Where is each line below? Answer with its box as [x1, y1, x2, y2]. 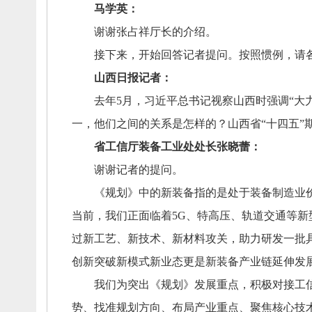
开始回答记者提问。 [138, 49, 239, 61]
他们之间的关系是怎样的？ [93, 118, 228, 130]
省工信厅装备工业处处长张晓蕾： [93, 141, 261, 153]
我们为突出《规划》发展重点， [71, 279, 250, 290]
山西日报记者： [93, 72, 172, 84]
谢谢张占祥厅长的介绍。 [71, 26, 217, 38]
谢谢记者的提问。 [71, 164, 183, 175]
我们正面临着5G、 [104, 210, 197, 221]
